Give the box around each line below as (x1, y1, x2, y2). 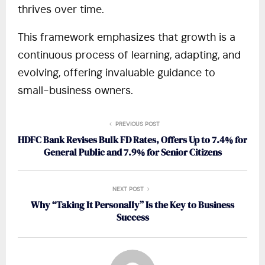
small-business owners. (18, 86, 133, 97)
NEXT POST (112, 186, 144, 193)
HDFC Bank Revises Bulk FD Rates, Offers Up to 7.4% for (18, 133, 247, 147)
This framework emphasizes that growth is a (18, 33, 235, 44)
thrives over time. (18, 5, 104, 16)
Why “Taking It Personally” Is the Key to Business (31, 198, 234, 212)
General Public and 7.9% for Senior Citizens (43, 146, 222, 159)
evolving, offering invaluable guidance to (18, 68, 215, 79)
